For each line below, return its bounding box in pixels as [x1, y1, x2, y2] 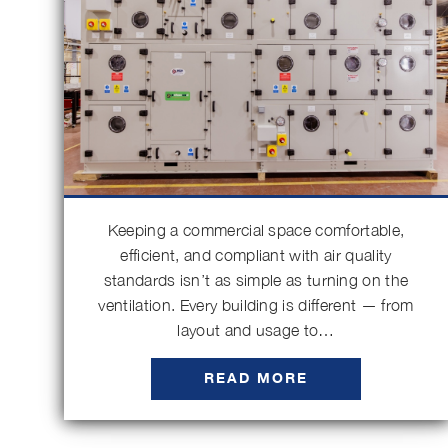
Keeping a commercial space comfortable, [107, 221, 405, 239]
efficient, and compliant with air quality [120, 246, 392, 264]
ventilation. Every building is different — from [98, 296, 414, 314]
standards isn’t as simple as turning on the [103, 271, 409, 289]
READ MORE [204, 367, 308, 390]
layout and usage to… [177, 321, 335, 339]
